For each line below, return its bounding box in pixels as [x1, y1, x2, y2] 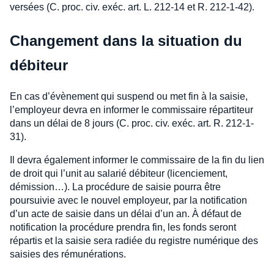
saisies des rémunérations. [10, 249, 126, 260]
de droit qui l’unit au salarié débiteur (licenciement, [10, 168, 228, 179]
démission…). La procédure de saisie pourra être [10, 182, 221, 193]
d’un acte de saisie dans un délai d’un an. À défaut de [10, 209, 242, 220]
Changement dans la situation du [10, 32, 242, 50]
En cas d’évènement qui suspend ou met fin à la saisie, [10, 91, 248, 102]
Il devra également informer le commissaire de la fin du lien [10, 155, 264, 166]
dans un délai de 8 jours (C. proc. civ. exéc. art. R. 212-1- [10, 118, 254, 129]
